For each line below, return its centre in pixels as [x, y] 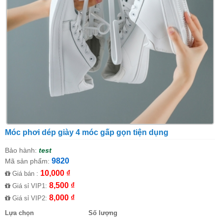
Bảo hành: [21, 150]
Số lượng [103, 213]
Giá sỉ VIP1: [30, 186]
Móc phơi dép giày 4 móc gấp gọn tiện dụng [87, 132]
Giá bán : [25, 173]
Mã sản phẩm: [27, 161]
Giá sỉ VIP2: [30, 198]
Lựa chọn [19, 213]
